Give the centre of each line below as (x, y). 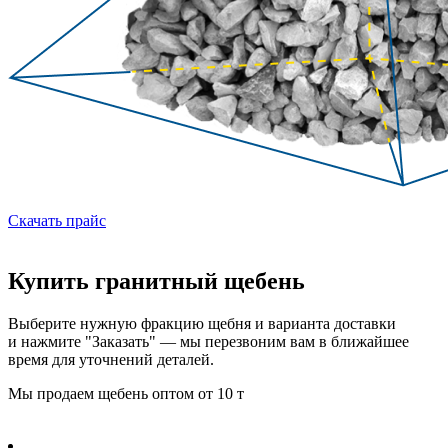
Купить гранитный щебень (156, 280)
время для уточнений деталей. (111, 359)
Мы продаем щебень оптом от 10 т (126, 393)
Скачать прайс (57, 220)
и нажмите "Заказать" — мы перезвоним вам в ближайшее (208, 341)
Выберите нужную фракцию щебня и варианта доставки (202, 323)
